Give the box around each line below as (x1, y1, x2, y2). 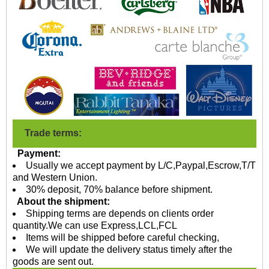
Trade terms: (25, 128, 86, 139)
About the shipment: (13, 196, 110, 207)
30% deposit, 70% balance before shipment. (26, 184, 213, 195)
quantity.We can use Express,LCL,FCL (13, 220, 180, 231)
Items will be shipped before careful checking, (26, 232, 219, 243)
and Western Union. (13, 172, 97, 183)
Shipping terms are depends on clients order (26, 208, 214, 219)
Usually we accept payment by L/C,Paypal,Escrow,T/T (26, 160, 256, 171)
